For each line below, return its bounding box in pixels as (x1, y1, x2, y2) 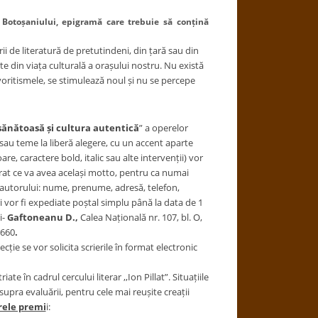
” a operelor (138, 121, 188, 134)
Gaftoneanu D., (6, 211, 80, 224)
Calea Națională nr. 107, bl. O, (79, 211, 202, 224)
